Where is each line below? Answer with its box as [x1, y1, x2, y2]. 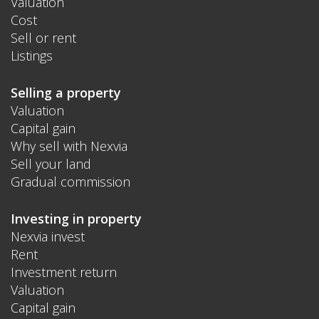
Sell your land [11, 155, 91, 172]
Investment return [11, 263, 117, 281]
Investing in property [11, 209, 142, 227]
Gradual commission [11, 172, 130, 190]
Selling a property [11, 83, 121, 101]
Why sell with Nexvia [11, 137, 127, 155]
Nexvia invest [11, 227, 85, 245]
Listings [11, 46, 53, 64]
